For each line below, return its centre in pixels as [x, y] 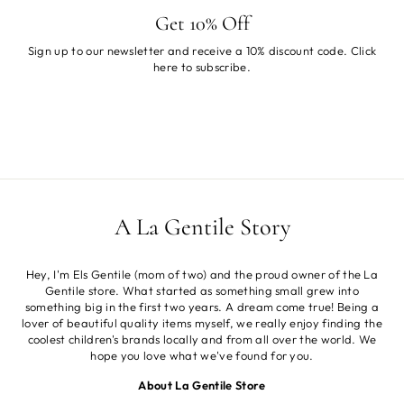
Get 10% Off [202, 23]
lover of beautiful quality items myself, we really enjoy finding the [202, 322]
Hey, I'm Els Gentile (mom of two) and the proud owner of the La [202, 274]
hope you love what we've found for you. [202, 355]
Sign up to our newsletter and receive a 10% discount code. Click [202, 50]
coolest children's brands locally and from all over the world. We [202, 339]
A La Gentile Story [202, 227]
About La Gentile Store [202, 385]
